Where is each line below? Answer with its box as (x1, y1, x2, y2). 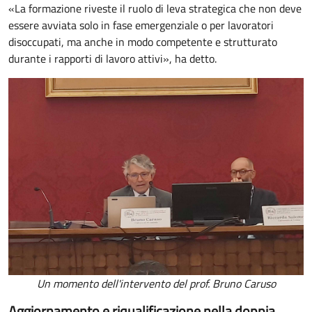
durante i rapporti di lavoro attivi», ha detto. (8, 50, 217, 68)
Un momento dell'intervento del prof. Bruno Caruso (36, 274, 276, 292)
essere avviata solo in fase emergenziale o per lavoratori (8, 17, 274, 34)
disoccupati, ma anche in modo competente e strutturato (8, 33, 277, 51)
